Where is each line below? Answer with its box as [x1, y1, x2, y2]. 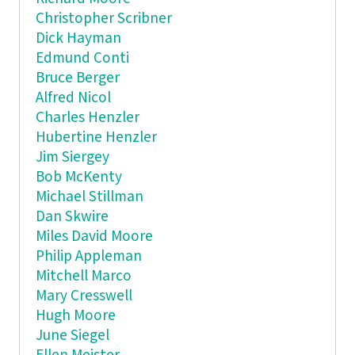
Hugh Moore [35, 305, 116, 326]
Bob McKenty [35, 166, 122, 187]
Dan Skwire [35, 206, 109, 227]
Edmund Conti [35, 48, 129, 68]
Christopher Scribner [35, 8, 172, 29]
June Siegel [35, 325, 109, 345]
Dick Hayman [35, 28, 121, 48]
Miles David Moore [35, 226, 153, 246]
